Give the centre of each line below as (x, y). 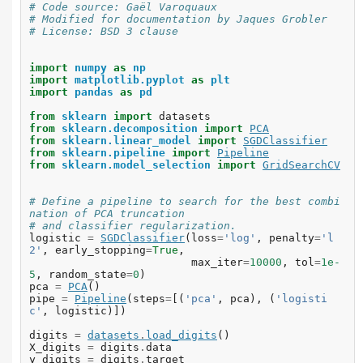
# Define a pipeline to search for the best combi (185, 202)
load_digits (181, 335)
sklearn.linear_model (126, 141)
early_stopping (100, 250)
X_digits (55, 348)
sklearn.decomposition (130, 129)
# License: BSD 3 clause (104, 32)
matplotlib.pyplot (130, 80)
